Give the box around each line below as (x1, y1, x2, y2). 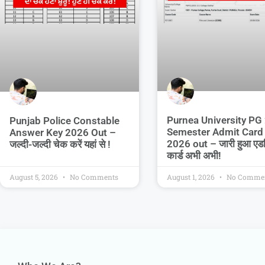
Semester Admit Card (166, 126, 263, 138)
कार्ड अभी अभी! (166, 150, 221, 162)
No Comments (68, 172, 118, 182)
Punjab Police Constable (9, 114, 119, 127)
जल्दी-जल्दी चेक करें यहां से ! (9, 138, 111, 150)
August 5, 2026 (9, 172, 60, 182)
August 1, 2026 (166, 172, 216, 182)
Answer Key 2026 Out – (9, 126, 116, 138)
